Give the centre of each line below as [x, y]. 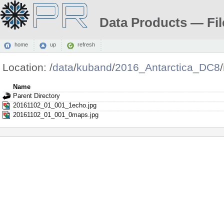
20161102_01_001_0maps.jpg [55, 114]
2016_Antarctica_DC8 [167, 67]
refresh [86, 45]
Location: [26, 67]
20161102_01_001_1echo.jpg [54, 105]
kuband [94, 67]
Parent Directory [36, 95]
